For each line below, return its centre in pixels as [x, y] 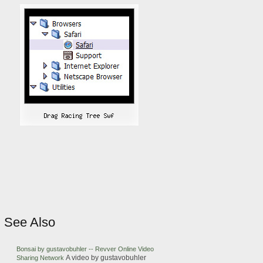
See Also [30, 222]
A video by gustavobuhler [106, 258]
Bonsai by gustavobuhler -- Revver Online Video [85, 249]
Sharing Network [41, 258]
